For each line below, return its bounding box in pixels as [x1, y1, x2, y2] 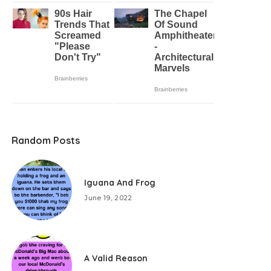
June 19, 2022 [84, 194, 132, 202]
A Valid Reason [84, 253, 148, 264]
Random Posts [11, 134, 80, 146]
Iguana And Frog [84, 177, 156, 188]
